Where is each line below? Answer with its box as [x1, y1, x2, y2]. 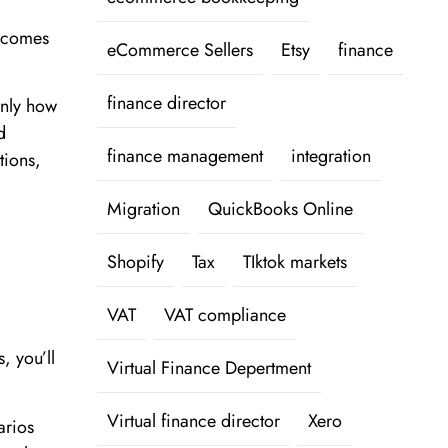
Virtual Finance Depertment [106, 355, 311, 382]
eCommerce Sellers [106, 37, 253, 64]
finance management [106, 143, 263, 170]
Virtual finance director [106, 408, 280, 435]
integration [290, 143, 371, 170]
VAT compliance [163, 302, 286, 329]
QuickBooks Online [207, 196, 353, 223]
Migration [106, 196, 180, 223]
